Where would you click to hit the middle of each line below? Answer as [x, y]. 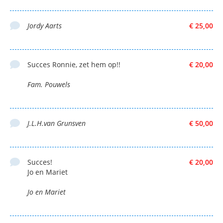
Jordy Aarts [45, 26]
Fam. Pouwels [49, 84]
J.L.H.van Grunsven [56, 123]
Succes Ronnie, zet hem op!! [74, 64]
